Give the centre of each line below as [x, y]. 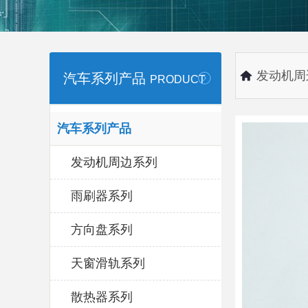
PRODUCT [178, 79]
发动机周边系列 [114, 162]
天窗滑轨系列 [108, 263]
